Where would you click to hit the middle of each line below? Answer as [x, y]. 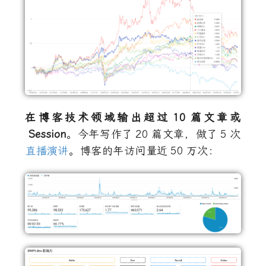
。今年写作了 [99, 134]
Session [47, 134]
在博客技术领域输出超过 [98, 118]
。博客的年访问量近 [118, 151]
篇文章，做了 [184, 134]
